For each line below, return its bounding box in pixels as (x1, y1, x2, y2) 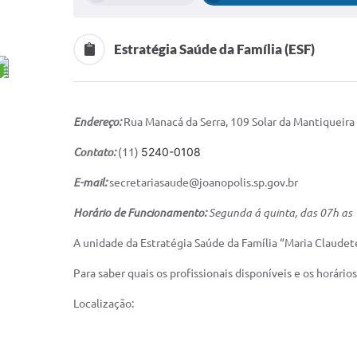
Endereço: (73, 116, 124, 128)
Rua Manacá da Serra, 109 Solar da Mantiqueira (124, 116, 355, 128)
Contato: (73, 146, 118, 159)
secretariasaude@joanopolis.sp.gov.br (109, 176, 298, 189)
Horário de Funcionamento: (73, 206, 209, 219)
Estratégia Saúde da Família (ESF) (114, 41, 316, 57)
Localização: (73, 297, 134, 310)
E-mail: (73, 176, 109, 189)
